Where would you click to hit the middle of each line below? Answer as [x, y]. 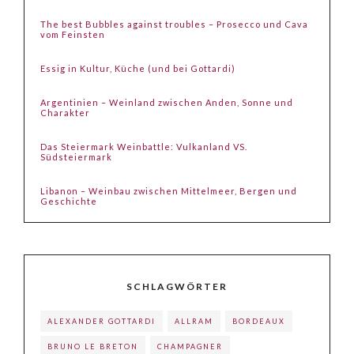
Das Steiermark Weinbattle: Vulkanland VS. [144, 146]
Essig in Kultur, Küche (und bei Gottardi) [138, 68]
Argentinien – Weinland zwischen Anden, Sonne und [167, 102]
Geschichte [69, 201]
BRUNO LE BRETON [93, 346]
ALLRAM [194, 321]
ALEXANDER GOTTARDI [102, 321]
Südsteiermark [76, 156]
